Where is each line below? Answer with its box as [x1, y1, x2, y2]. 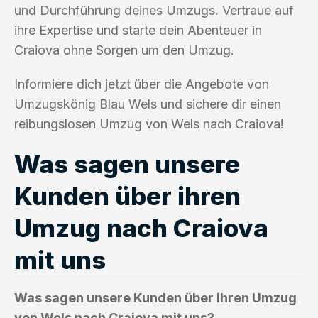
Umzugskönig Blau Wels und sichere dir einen [14, 96, 281, 111]
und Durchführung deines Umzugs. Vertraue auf [14, 2, 294, 18]
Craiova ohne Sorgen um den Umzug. [14, 42, 234, 57]
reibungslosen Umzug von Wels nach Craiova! [14, 116, 284, 131]
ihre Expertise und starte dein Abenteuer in [14, 22, 262, 38]
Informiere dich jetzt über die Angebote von [14, 76, 269, 92]
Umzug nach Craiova [14, 212, 268, 243]
